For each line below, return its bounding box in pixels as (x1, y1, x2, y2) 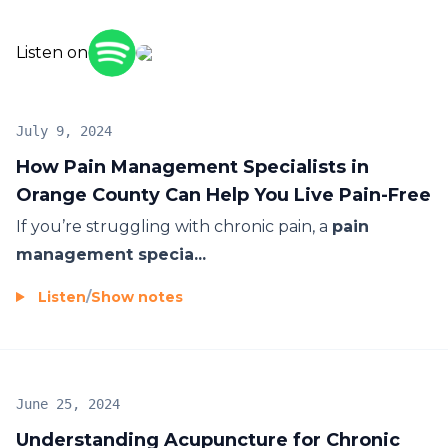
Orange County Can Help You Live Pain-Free (16, 183, 431, 206)
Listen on (16, 42, 88, 62)
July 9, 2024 (16, 122, 112, 139)
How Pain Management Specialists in (16, 155, 369, 178)
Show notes (91, 287, 183, 306)
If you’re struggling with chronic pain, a (16, 216, 332, 236)
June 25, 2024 (16, 395, 120, 412)
